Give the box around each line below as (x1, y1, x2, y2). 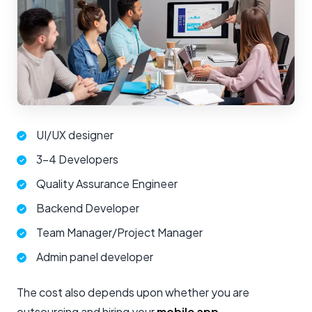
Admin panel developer (36, 249, 153, 265)
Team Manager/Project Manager (36, 225, 203, 240)
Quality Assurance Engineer (36, 176, 178, 192)
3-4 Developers (36, 152, 118, 167)
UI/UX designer (36, 127, 114, 143)
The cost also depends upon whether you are (17, 285, 249, 300)
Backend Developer (36, 201, 139, 216)
